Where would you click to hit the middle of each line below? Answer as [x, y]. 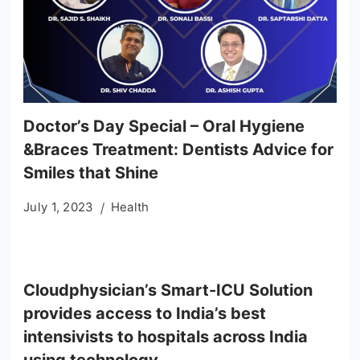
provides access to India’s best [145, 314]
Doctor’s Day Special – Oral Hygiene [164, 127]
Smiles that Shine [91, 173]
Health [130, 207]
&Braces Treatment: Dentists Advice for [178, 150]
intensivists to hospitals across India [166, 337]
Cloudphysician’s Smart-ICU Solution [168, 290]
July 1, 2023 [59, 207]
